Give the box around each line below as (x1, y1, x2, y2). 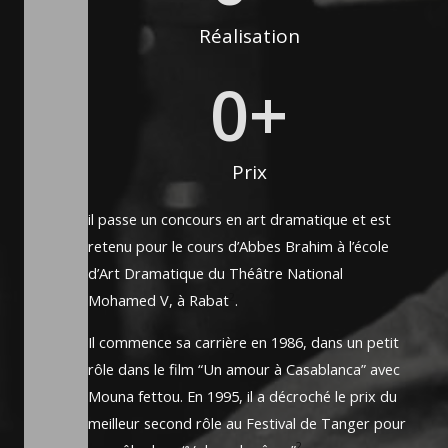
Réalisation (198, 23, 300, 50)
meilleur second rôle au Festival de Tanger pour (88, 412, 406, 433)
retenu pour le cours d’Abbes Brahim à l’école (88, 236, 389, 257)
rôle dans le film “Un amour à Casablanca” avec (88, 358, 400, 379)
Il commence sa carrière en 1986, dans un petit (88, 331, 399, 352)
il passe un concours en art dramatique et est (88, 209, 391, 230)
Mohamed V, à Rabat (88, 290, 229, 311)
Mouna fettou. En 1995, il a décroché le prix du (88, 385, 397, 406)
